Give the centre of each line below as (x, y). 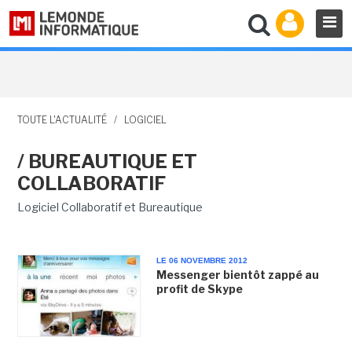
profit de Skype (199, 289)
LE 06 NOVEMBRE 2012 (202, 260)
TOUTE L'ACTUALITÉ (62, 120)
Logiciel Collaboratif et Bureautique (110, 207)
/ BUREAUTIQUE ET (107, 161)
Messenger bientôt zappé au (237, 275)
